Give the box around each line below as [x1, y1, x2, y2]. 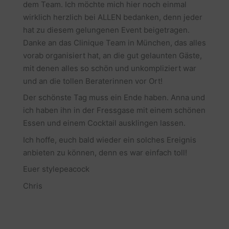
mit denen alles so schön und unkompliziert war [22, 63, 196, 73]
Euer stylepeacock [22, 164, 89, 174]
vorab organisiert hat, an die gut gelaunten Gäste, [22, 50, 202, 60]
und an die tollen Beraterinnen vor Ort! [22, 76, 163, 86]
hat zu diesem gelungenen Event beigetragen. [22, 25, 190, 35]
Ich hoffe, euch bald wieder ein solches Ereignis [22, 134, 196, 145]
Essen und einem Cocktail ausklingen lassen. [22, 118, 186, 128]
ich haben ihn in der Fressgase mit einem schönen [22, 105, 205, 116]
